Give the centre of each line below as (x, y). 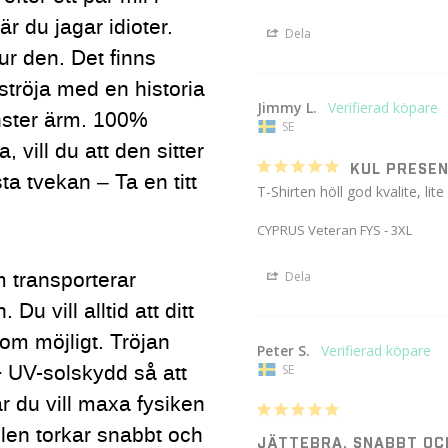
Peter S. (284, 350)
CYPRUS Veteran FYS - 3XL (335, 229)
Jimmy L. (287, 107)
